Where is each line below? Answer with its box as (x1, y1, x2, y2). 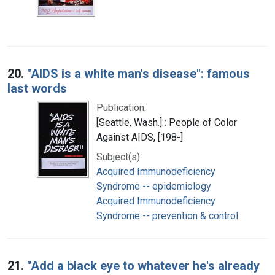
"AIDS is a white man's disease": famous (27, 66, 250, 81)
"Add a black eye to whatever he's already (27, 258, 260, 273)
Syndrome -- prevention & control (96, 209, 238, 222)
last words (7, 80, 67, 96)
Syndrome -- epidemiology (96, 180, 211, 192)
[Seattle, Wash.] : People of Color (96, 116, 237, 128)
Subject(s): (96, 150, 142, 163)
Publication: (96, 101, 146, 114)
